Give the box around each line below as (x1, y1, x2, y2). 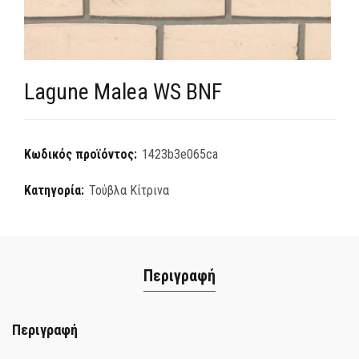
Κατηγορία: (24, 183, 87, 198)
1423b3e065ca (142, 147, 218, 162)
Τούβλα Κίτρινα (89, 183, 169, 198)
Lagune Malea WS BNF (24, 79, 222, 105)
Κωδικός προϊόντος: (24, 147, 140, 162)
